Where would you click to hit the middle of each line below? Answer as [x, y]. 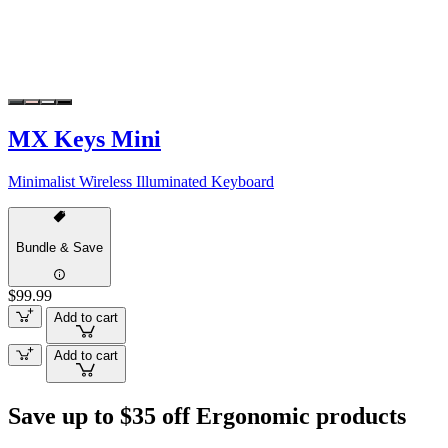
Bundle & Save [59, 247]
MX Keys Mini [84, 139]
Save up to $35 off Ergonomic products [207, 415]
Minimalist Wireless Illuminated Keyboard [141, 182]
